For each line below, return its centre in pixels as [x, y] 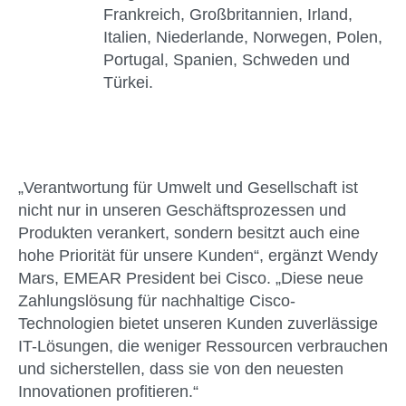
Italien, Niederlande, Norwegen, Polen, [243, 38]
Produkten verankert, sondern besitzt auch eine [189, 232]
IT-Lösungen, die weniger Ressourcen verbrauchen [203, 346]
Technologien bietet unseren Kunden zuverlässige [198, 323]
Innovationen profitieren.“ [108, 391]
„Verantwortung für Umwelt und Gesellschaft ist [188, 187]
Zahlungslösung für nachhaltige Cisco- [157, 300]
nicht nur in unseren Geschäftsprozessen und [182, 210]
